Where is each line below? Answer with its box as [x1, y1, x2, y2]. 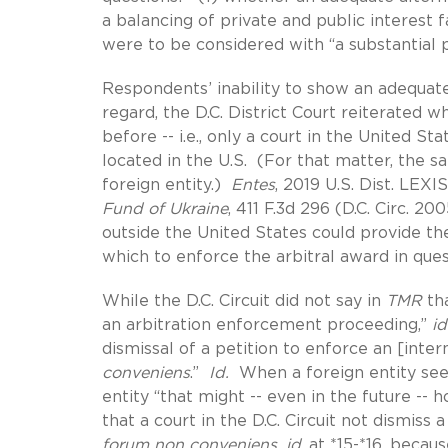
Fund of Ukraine [102, 200, 228, 217]
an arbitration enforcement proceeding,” [102, 316, 432, 333]
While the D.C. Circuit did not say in [102, 292, 386, 309]
